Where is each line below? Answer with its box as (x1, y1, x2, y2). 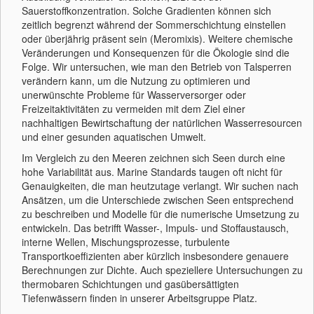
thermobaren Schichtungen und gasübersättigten (22, 276, 239, 291)
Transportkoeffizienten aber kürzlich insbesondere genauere (22, 248, 289, 263)
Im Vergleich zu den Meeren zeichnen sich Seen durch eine (22, 150, 285, 165)
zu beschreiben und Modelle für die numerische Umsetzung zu (22, 206, 299, 221)
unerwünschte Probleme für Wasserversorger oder (22, 87, 246, 102)
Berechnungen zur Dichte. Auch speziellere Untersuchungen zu (22, 262, 303, 277)
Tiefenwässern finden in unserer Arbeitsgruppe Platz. (22, 290, 257, 305)
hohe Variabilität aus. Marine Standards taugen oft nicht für (22, 164, 282, 179)
